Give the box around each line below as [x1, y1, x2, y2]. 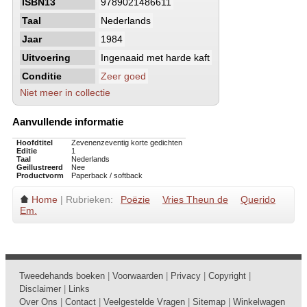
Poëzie [121, 194, 150, 206]
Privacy [171, 271, 201, 282]
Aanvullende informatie [12, 116, 123, 128]
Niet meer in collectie [20, 87, 110, 98]
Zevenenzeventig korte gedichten [71, 138, 182, 147]
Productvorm [16, 171, 64, 180]
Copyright [208, 271, 246, 282]
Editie [16, 147, 37, 156]
